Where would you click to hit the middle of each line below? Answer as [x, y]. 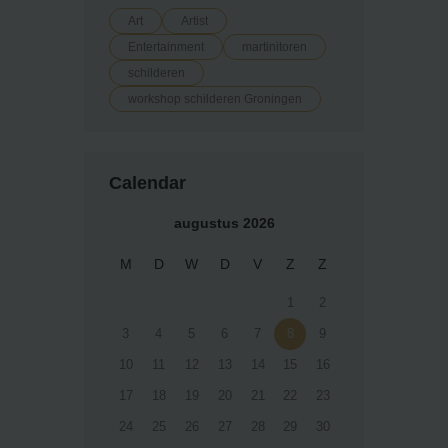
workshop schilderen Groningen [215, 99]
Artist [194, 21]
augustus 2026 [224, 223]
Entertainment [166, 47]
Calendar [147, 183]
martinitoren [274, 47]
